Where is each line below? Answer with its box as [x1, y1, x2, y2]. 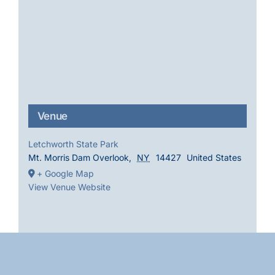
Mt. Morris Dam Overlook [28, 152, 129, 163]
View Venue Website [28, 182, 110, 193]
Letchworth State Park [28, 139, 118, 150]
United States [187, 152, 242, 163]
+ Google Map [36, 168, 94, 179]
